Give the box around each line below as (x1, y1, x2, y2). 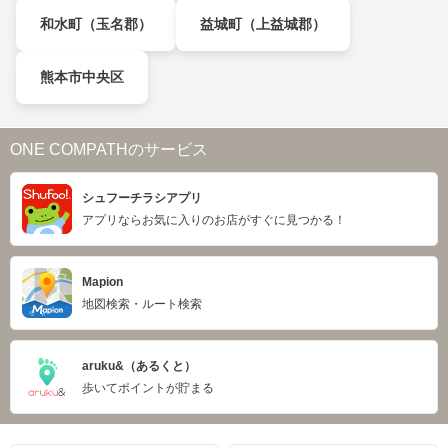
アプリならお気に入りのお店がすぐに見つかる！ (82, 213, 346, 227)
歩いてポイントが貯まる (82, 381, 214, 395)
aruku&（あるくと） (82, 359, 196, 373)
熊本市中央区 (40, 69, 124, 85)
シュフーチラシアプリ (82, 191, 202, 205)
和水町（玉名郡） (40, 16, 152, 32)
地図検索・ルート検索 (82, 297, 202, 311)
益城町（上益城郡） (200, 16, 326, 32)
